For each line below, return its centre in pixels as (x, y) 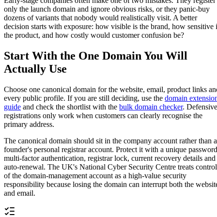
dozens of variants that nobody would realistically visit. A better (101, 17)
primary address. (29, 124)
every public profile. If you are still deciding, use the (84, 98)
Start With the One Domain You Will (96, 55)
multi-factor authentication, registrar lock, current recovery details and (110, 158)
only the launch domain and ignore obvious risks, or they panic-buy (107, 9)
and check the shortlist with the (70, 107)
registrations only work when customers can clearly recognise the (103, 115)
